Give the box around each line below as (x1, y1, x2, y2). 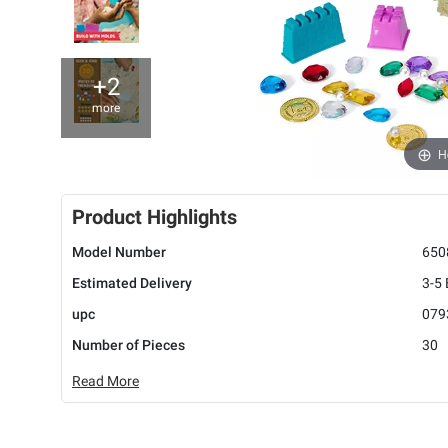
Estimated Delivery (72, 275, 192, 292)
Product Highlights (72, 205, 237, 230)
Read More (72, 373, 139, 390)
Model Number (72, 244, 166, 261)
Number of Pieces (72, 337, 185, 354)
